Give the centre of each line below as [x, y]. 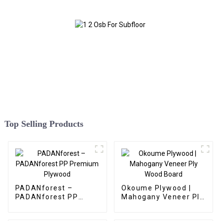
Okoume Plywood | [156, 188]
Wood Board [144, 206]
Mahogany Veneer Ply [163, 197]
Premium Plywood [50, 206]
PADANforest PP [47, 197]
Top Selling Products [44, 124]
